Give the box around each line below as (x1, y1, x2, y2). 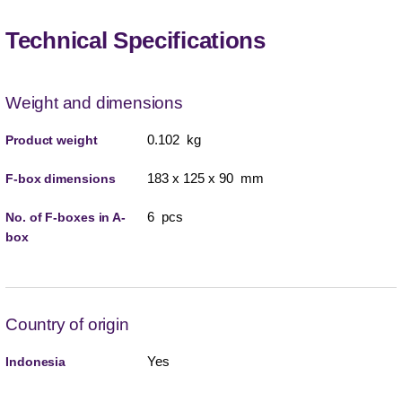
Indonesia (5, 354, 66, 369)
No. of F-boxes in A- (5, 209, 127, 224)
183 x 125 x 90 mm (146, 170, 264, 186)
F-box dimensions (5, 170, 116, 186)
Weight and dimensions (5, 92, 183, 112)
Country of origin (5, 314, 129, 334)
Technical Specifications (5, 26, 266, 54)
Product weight (5, 132, 98, 147)
